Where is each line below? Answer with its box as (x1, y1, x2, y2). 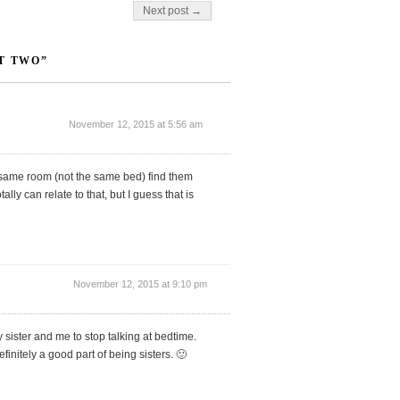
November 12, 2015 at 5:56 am (69, 118, 204, 129)
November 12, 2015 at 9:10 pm (72, 278, 207, 289)
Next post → (143, 4, 203, 17)
